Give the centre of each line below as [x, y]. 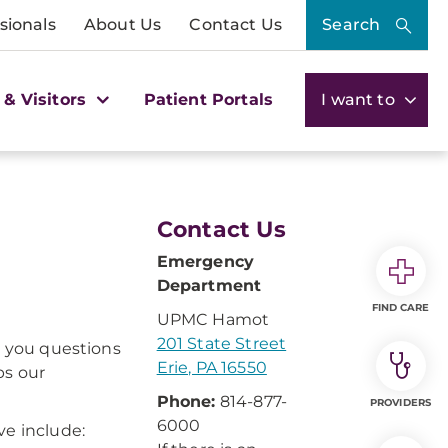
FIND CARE [400, 307]
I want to [360, 99]
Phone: [186, 401]
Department [209, 285]
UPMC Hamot [213, 319]
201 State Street [221, 343]
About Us [122, 24]
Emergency [205, 261]
